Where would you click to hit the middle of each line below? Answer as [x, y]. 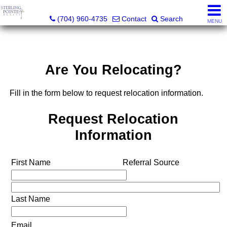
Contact [134, 19]
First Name [31, 162]
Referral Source [151, 162]
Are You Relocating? [113, 70]
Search [171, 19]
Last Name [30, 199]
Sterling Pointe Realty [116, 8]
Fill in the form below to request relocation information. [106, 93]
